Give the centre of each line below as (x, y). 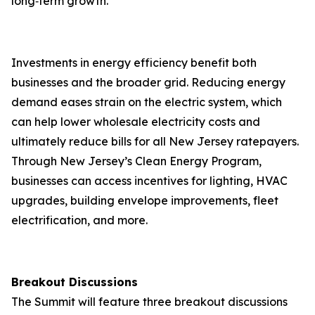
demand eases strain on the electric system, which (147, 102)
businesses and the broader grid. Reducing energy (148, 82)
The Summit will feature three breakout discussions (149, 302)
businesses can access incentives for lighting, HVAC (149, 181)
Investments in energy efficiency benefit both (134, 63)
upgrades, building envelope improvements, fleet (145, 200)
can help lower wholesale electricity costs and (136, 122)
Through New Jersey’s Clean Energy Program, (136, 161)
